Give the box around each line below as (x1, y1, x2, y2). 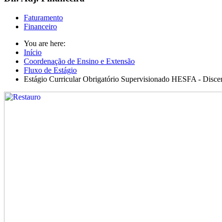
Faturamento (24, 13, 63, 22)
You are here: (24, 39, 69, 48)
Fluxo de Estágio (24, 66, 77, 75)
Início (24, 48, 42, 57)
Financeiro (24, 22, 57, 31)
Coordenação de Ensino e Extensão (24, 57, 135, 66)
